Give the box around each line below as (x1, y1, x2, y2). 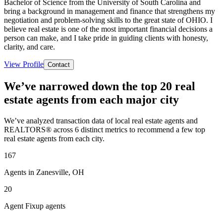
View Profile (4, 59, 44, 68)
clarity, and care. (4, 42, 55, 51)
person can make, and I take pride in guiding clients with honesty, (4, 33, 208, 42)
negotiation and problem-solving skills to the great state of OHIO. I (4, 15, 213, 24)
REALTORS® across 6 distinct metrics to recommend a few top (4, 125, 205, 134)
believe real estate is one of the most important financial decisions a (4, 24, 213, 33)
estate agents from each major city (4, 93, 179, 106)
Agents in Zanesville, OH (4, 167, 84, 176)
